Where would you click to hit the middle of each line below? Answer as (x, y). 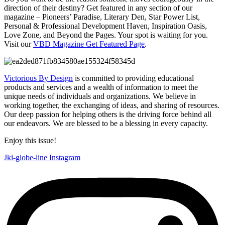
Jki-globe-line (26, 158)
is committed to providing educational (133, 78)
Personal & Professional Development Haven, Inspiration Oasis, (105, 26)
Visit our (19, 44)
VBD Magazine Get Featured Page (89, 44)
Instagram (65, 158)
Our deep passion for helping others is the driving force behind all (108, 115)
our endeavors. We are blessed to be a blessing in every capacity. (106, 124)
